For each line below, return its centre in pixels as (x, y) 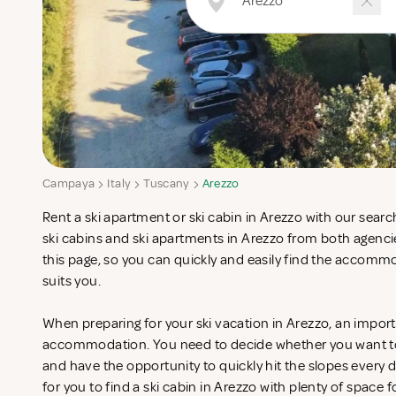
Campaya (69, 183)
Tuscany (167, 183)
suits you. (73, 281)
